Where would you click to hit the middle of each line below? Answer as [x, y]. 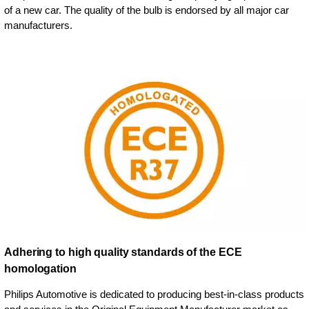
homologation [40, 268]
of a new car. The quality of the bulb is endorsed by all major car [147, 10]
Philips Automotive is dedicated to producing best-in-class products [154, 294]
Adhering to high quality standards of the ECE [123, 252]
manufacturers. [38, 25]
